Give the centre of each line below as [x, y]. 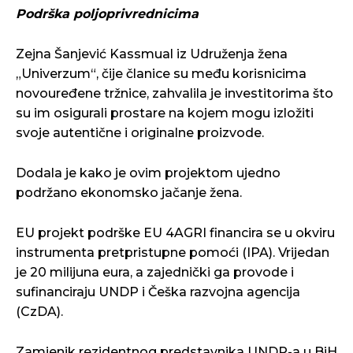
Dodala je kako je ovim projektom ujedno [148, 173]
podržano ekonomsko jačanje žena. [129, 192]
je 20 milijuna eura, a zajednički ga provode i [155, 272]
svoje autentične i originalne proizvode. [140, 132]
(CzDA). [39, 311]
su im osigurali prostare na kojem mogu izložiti [165, 113]
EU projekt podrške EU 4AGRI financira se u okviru [175, 232]
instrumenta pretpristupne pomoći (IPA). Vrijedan [173, 252]
